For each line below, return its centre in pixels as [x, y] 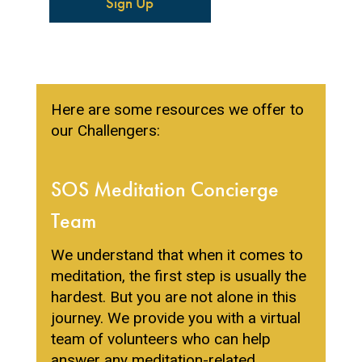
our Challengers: [105, 131]
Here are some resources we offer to [177, 110]
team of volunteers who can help [160, 339]
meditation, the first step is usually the [178, 276]
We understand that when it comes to [177, 255]
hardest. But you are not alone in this [173, 297]
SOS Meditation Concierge [164, 189]
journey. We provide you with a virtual [175, 318]
